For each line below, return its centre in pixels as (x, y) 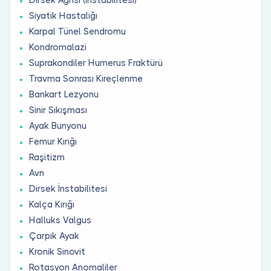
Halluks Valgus (60, 220)
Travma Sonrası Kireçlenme (86, 78)
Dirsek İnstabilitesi (68, 188)
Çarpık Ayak (54, 236)
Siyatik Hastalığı (63, 15)
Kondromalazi (58, 47)
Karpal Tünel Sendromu (77, 31)
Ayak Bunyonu (58, 126)
